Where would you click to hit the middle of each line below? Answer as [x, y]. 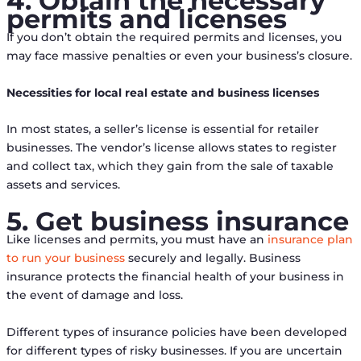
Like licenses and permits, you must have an [137, 240]
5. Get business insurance [177, 222]
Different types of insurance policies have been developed [176, 332]
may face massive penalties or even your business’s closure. [179, 56]
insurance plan [310, 240]
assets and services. [63, 184]
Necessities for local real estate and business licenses [162, 92]
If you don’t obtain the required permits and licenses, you [174, 37]
